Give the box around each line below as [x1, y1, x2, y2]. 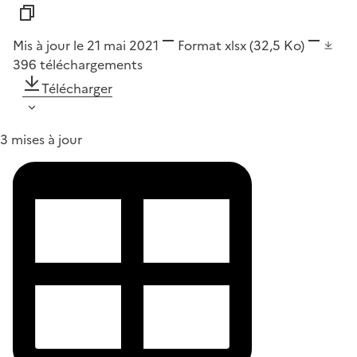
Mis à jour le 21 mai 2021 [13, 36, 159, 56]
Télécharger [41, 79, 112, 99]
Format [178, 36, 222, 56]
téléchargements [40, 55, 143, 75]
